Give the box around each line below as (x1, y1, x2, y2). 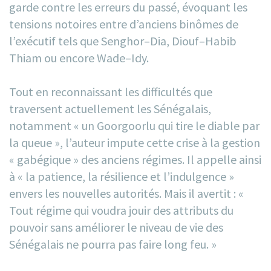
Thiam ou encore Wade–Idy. (9, 50, 149, 65)
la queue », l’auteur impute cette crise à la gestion (9, 134, 260, 150)
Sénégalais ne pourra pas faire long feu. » (9, 236, 217, 252)
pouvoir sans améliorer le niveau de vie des (9, 219, 223, 235)
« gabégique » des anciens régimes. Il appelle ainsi (9, 151, 261, 167)
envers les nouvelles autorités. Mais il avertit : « (9, 185, 244, 201)
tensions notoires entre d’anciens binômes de (9, 16, 238, 31)
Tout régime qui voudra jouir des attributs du (9, 202, 233, 218)
